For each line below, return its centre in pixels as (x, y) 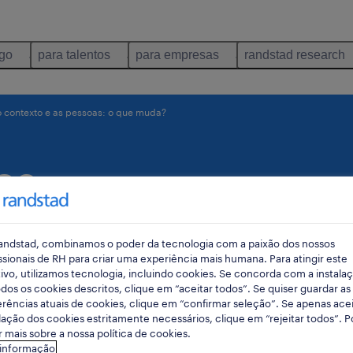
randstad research (295, 55)
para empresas (177, 55)
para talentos (74, 55)
